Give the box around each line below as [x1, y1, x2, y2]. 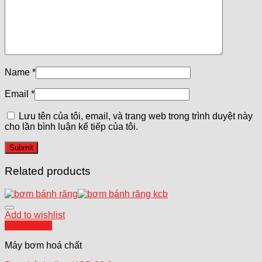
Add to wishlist [5, 209, 65, 220]
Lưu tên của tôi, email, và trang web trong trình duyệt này [19, 111, 253, 122]
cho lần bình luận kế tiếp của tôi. [5, 122, 138, 132]
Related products [5, 165, 91, 178]
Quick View [5, 220, 52, 230]
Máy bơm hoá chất [5, 240, 82, 250]
